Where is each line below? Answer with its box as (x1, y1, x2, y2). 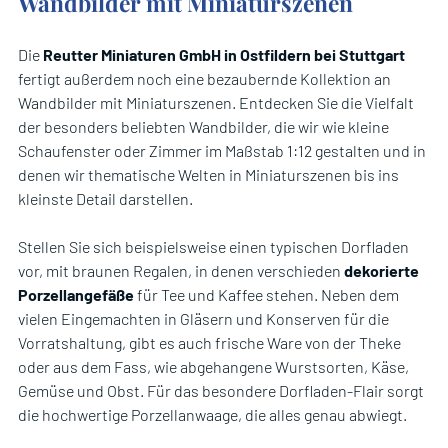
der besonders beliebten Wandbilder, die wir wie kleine (18, 116, 389, 136)
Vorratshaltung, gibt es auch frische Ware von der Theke (18, 332, 401, 352)
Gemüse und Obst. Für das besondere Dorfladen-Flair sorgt (18, 380, 424, 400)
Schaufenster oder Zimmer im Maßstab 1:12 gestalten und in (18, 140, 426, 160)
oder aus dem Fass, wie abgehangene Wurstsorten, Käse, (18, 356, 409, 376)
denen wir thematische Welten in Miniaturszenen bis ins (18, 164, 399, 184)
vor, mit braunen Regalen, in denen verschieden (18, 260, 344, 280)
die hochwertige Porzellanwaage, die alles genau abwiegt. (18, 404, 407, 424)
